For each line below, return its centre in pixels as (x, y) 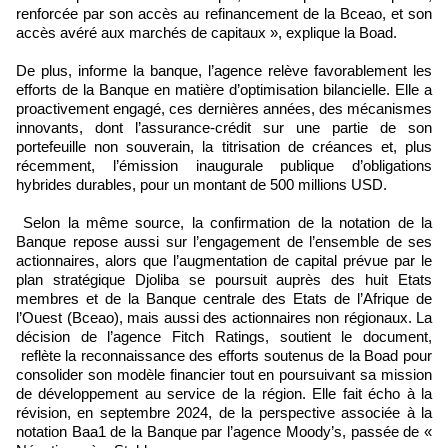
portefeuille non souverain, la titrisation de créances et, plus (224, 147)
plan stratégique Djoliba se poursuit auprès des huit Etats (224, 280)
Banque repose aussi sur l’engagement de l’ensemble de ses (224, 242)
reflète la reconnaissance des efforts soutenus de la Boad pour (224, 356)
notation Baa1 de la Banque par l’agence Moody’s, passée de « (224, 432)
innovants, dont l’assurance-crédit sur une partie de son (224, 128)
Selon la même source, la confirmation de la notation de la (224, 223)
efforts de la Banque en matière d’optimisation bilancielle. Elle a (224, 90)
